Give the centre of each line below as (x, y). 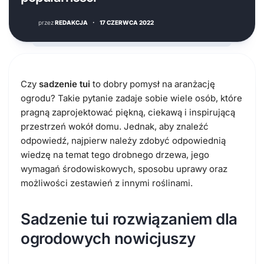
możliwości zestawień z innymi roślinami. (107, 183)
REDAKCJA (71, 22)
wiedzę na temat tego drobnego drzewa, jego (115, 154)
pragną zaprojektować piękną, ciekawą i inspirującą (128, 112)
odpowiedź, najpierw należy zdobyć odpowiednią (123, 140)
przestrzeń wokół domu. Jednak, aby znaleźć (115, 126)
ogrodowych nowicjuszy (108, 238)
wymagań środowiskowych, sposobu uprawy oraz (124, 169)
